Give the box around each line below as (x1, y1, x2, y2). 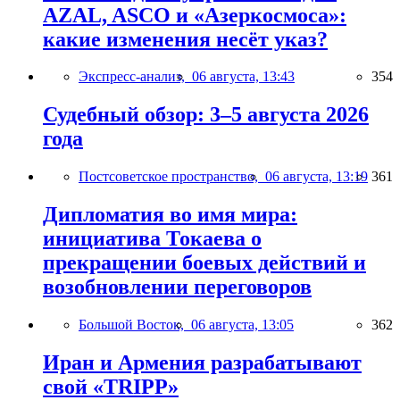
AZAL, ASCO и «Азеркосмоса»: (43, 3, 346, 27)
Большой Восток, (79, 317, 191, 333)
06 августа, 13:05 (191, 317, 294, 333)
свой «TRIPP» (43, 375, 179, 398)
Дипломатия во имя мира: (43, 203, 297, 227)
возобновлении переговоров (43, 275, 312, 299)
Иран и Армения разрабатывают (43, 351, 362, 374)
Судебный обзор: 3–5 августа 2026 (43, 103, 369, 127)
